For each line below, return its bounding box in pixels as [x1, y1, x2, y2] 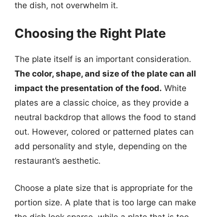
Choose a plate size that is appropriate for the [15, 183, 193, 193]
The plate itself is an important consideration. [15, 54, 191, 64]
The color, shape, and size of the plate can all [15, 69, 196, 78]
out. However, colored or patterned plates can [15, 127, 194, 137]
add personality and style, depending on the [15, 141, 187, 151]
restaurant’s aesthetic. [15, 156, 101, 166]
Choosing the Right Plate [15, 26, 166, 41]
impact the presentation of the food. [15, 83, 162, 93]
